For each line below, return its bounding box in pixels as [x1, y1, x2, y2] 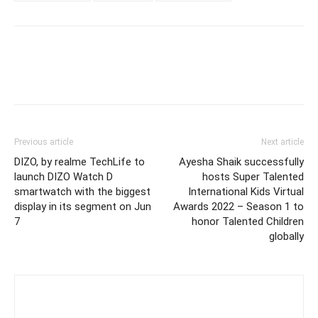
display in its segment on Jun [14, 200, 151, 213]
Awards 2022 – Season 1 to [173, 200, 304, 213]
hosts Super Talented [202, 170, 304, 183]
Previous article [14, 137, 73, 147]
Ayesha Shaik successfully [179, 155, 304, 168]
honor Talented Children [192, 215, 304, 228]
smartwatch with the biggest [14, 185, 150, 198]
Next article [261, 137, 304, 147]
